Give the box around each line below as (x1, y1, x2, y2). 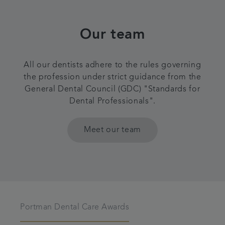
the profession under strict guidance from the (24, 73, 201, 81)
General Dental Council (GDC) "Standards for (25, 85, 200, 93)
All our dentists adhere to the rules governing (24, 61, 201, 69)
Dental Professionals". (69, 97, 156, 105)
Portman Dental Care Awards (20, 203, 129, 211)
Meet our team (84, 126, 141, 134)
